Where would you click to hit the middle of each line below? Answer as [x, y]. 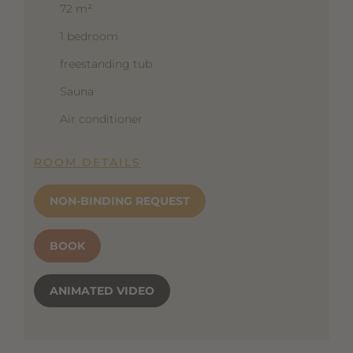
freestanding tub [106, 64]
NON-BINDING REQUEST [119, 201]
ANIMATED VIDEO [102, 291]
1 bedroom [89, 37]
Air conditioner [101, 119]
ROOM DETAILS [87, 163]
